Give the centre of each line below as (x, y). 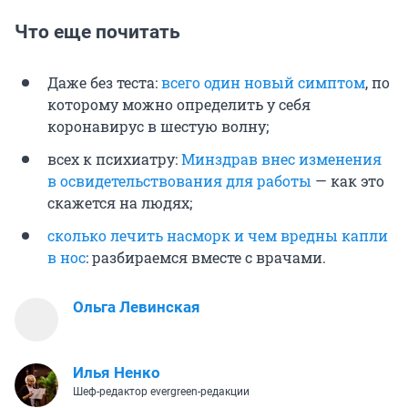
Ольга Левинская (137, 307)
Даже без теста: (104, 83)
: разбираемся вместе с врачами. (206, 258)
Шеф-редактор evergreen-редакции (161, 392)
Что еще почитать (97, 32)
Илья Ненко (117, 373)
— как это (348, 181)
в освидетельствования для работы (179, 181)
